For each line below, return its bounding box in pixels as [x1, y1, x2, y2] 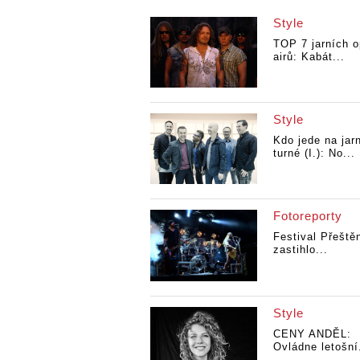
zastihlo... [272, 243, 328, 256]
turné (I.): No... [272, 146, 355, 159]
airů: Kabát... [272, 50, 345, 63]
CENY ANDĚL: [272, 327, 351, 340]
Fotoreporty [272, 209, 342, 223]
